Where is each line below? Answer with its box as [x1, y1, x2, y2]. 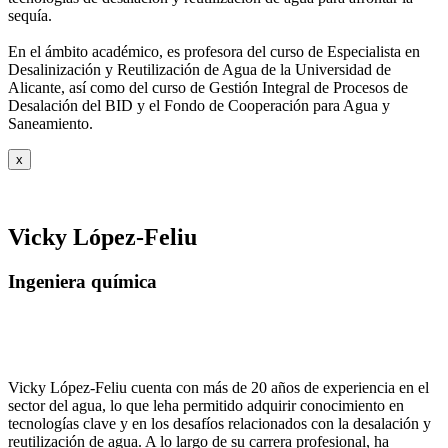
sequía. [8, 6, 52, 24]
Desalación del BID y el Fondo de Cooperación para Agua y [8, 96, 390, 114]
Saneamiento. [8, 114, 93, 132]
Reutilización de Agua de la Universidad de [117, 60, 391, 78]
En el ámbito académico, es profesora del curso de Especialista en [8, 42, 420, 60]
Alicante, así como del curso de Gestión [8, 78, 262, 96]
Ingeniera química [8, 270, 157, 292]
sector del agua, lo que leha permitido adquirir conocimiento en [8, 397, 404, 415]
